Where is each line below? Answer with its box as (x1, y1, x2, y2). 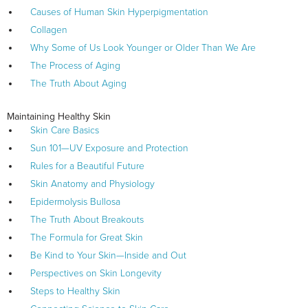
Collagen (30, 24, 67, 36)
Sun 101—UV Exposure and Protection (30, 142, 188, 155)
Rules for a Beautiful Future (30, 160, 144, 173)
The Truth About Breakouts (30, 214, 144, 226)
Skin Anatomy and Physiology (30, 178, 155, 190)
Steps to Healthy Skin (30, 285, 120, 298)
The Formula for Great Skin (30, 232, 143, 244)
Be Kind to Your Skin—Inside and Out (30, 250, 186, 262)
